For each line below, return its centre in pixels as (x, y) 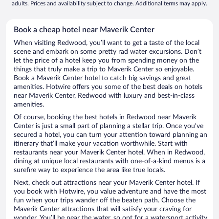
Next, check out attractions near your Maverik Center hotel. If (107, 183)
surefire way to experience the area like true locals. (89, 170)
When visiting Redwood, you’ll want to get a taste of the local (107, 43)
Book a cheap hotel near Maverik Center (84, 30)
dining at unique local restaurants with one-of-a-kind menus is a (109, 162)
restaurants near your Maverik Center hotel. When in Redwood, (109, 153)
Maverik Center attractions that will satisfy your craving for (103, 209)
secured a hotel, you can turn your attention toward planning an (110, 135)
